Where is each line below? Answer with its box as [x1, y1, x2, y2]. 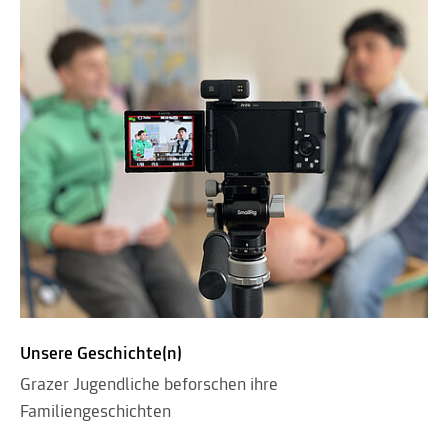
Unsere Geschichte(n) [20, 344, 182, 364]
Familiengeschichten [20, 402, 171, 422]
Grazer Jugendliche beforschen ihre [20, 375, 278, 395]
